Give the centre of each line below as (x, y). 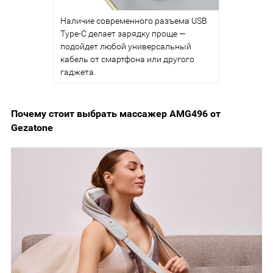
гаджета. (78, 72)
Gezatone (32, 128)
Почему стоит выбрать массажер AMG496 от (116, 114)
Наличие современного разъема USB (134, 20)
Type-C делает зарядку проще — (123, 33)
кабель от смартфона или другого (127, 59)
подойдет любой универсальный (126, 46)
